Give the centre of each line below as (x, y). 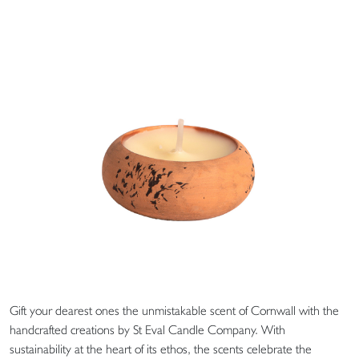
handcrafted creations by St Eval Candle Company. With (147, 330)
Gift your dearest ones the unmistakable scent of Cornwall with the (174, 311)
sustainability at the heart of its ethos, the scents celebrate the (161, 349)
